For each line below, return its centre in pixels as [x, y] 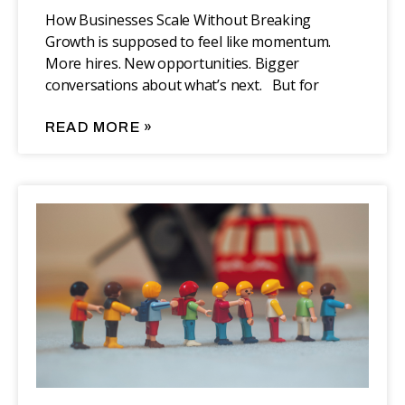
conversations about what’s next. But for [182, 85]
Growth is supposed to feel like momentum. [192, 42]
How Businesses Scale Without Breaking [179, 20]
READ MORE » [99, 127]
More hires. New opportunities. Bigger [173, 64]
